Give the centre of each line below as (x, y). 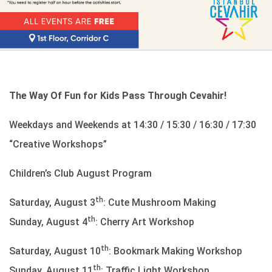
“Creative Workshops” (58, 144)
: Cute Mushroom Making (160, 202)
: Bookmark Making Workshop (175, 251)
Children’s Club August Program (80, 173)
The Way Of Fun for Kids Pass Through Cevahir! (118, 96)
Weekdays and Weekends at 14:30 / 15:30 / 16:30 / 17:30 (133, 125)
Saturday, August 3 (52, 202)
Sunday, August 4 (48, 222)
